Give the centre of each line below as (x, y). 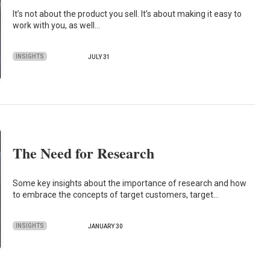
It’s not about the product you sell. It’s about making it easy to (127, 14)
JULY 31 (99, 57)
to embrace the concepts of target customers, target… (116, 194)
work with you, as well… (57, 25)
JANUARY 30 (106, 227)
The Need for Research (84, 153)
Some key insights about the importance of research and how (130, 183)
